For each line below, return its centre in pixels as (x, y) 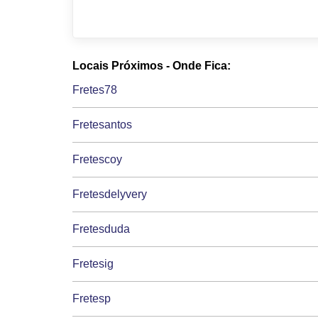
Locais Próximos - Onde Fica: (152, 65)
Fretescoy (97, 159)
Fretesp (92, 298)
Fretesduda (101, 229)
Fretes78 (95, 89)
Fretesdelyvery (110, 194)
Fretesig (93, 263)
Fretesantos (102, 124)
